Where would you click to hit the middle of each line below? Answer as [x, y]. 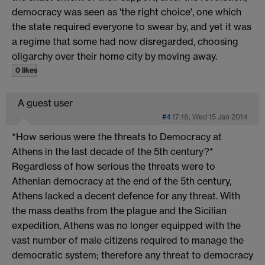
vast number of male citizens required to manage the [128, 240]
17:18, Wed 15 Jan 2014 [210, 117]
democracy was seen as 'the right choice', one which [127, 12]
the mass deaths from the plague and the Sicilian [119, 210]
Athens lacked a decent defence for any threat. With [126, 195]
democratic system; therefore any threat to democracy [132, 255]
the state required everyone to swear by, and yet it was [132, 26]
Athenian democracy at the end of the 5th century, [122, 181]
